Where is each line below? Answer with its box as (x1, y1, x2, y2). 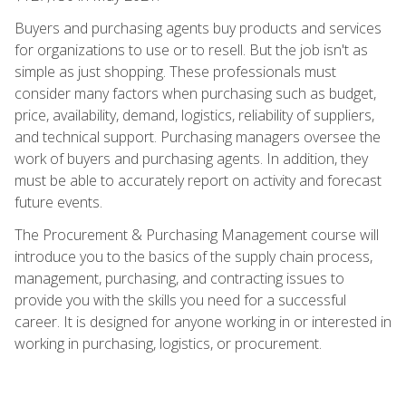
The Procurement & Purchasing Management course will (14, 224, 379, 245)
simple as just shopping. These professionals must (14, 61, 336, 82)
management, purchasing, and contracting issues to (14, 267, 344, 288)
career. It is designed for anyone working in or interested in (14, 311, 391, 332)
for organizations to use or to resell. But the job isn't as (14, 39, 368, 60)
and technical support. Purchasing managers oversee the (14, 126, 381, 147)
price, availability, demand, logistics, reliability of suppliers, (14, 104, 374, 125)
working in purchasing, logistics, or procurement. (14, 333, 322, 353)
